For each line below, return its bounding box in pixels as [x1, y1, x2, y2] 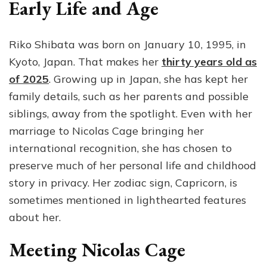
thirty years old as [162, 54, 257, 69]
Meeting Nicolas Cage [9, 237, 185, 262]
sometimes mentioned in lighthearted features [9, 193, 246, 207]
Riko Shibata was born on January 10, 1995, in [9, 37, 246, 51]
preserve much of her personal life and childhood [9, 158, 256, 172]
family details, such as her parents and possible [9, 89, 249, 103]
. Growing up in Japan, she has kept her [49, 72, 248, 86]
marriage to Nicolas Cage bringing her [9, 123, 204, 138]
